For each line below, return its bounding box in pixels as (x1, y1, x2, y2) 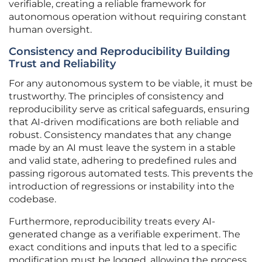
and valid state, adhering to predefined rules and (9, 155, 237, 167)
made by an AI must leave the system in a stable (9, 142, 236, 154)
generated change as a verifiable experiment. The (9, 229, 240, 240)
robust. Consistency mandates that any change (9, 129, 232, 141)
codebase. (9, 194, 56, 205)
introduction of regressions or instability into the (9, 181, 235, 192)
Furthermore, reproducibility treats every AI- (9, 216, 215, 227)
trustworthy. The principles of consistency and (9, 91, 224, 102)
